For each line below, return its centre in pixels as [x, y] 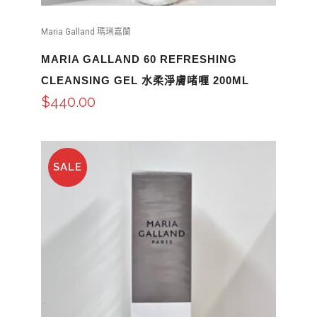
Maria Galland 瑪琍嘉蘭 [86, 31]
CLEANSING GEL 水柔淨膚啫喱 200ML [145, 80]
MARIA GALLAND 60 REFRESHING [139, 59]
